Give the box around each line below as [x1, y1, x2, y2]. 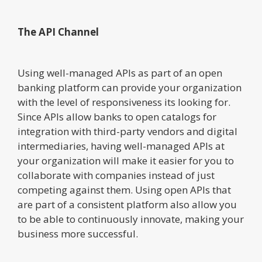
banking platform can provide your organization [18, 80, 242, 94]
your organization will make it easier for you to [18, 153, 234, 167]
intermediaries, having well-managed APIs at [18, 139, 225, 153]
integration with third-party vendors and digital [18, 124, 237, 138]
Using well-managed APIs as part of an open [18, 65, 222, 80]
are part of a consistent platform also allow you [18, 197, 237, 211]
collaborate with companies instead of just [18, 168, 215, 182]
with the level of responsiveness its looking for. [18, 95, 230, 109]
